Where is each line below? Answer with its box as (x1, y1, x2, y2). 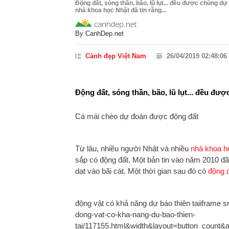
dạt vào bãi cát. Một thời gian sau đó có (75, 167, 208, 175)
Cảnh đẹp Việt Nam (85, 52, 146, 60)
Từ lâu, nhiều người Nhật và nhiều (75, 144, 191, 153)
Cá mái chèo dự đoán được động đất (75, 112, 198, 121)
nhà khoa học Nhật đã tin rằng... (75, 7, 166, 14)
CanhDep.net (85, 30, 124, 37)
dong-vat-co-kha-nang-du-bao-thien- (75, 210, 195, 219)
